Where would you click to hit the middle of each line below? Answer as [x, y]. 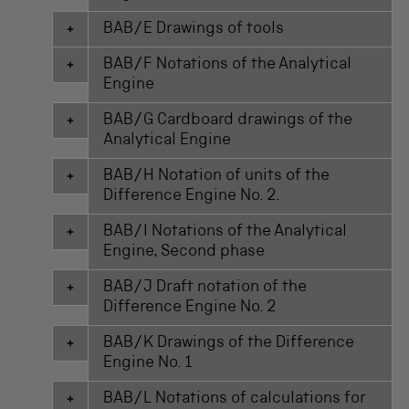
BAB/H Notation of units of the [217, 177]
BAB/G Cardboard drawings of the [228, 121]
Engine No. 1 [148, 364]
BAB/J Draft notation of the [205, 288]
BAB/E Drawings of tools [194, 30]
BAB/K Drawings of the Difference [229, 344]
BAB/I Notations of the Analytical [225, 232]
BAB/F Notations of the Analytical [228, 65]
